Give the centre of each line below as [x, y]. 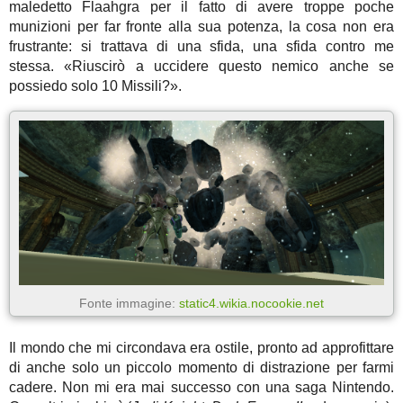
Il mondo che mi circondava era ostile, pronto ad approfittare [201, 347]
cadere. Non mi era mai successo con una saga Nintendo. [201, 387]
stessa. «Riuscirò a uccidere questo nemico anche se [201, 67]
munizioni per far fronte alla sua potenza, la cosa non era [201, 27]
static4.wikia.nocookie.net [251, 303]
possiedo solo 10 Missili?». [95, 86]
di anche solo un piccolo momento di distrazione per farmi [201, 367]
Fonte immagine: [129, 303]
